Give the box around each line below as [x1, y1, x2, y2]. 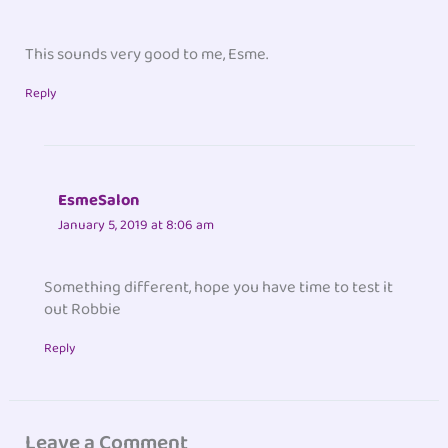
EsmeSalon [58, 186, 140, 214]
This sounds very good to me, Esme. [25, 40, 269, 68]
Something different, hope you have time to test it [44, 274, 394, 302]
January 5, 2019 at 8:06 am [58, 213, 215, 236]
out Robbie [44, 296, 122, 324]
